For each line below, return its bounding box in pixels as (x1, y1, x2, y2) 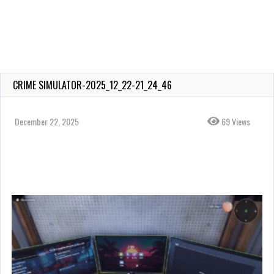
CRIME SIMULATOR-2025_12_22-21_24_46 (13, 78, 172, 92)
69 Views (220, 115, 250, 128)
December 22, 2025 (15, 115, 79, 128)
